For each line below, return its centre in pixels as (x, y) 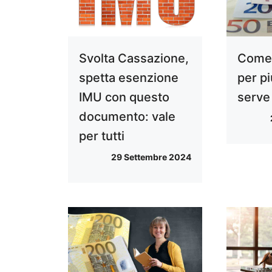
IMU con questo (124, 97)
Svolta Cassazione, (134, 58)
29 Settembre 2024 (151, 157)
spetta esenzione (129, 77)
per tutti (102, 136)
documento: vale (127, 116)
